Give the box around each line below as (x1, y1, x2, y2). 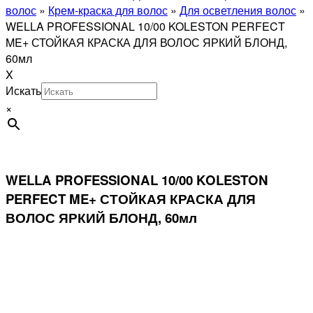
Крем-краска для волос (48, 2, 168, 18)
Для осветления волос (180, 2, 296, 18)
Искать (6, 82, 41, 99)
